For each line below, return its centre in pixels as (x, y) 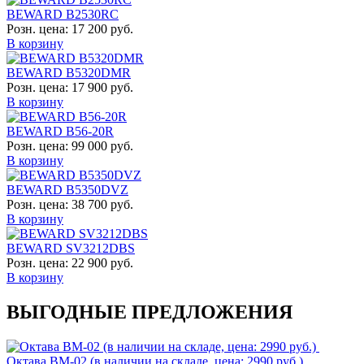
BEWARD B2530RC (63, 15)
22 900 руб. (102, 263)
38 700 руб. (102, 205)
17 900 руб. (102, 88)
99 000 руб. (102, 146)
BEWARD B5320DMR (69, 73)
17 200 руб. (102, 29)
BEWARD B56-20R (60, 132)
